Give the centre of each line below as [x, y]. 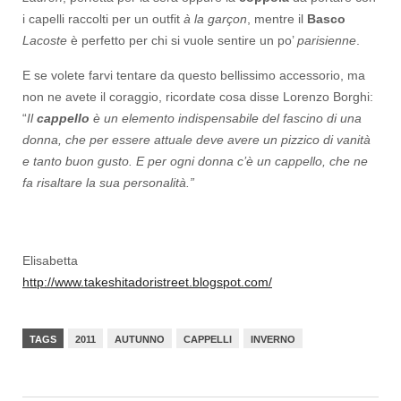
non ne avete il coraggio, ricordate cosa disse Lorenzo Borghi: [198, 97]
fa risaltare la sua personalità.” [108, 183]
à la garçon [215, 19]
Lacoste [45, 40]
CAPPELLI [208, 339]
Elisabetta [50, 260]
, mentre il [277, 19]
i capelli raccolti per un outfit [103, 19]
